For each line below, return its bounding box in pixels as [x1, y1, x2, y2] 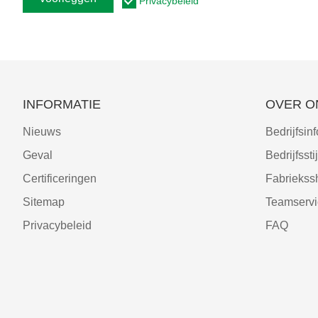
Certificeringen [23, 172, 97, 185]
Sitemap [23, 195, 65, 208]
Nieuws [23, 125, 61, 138]
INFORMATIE [23, 97, 101, 111]
